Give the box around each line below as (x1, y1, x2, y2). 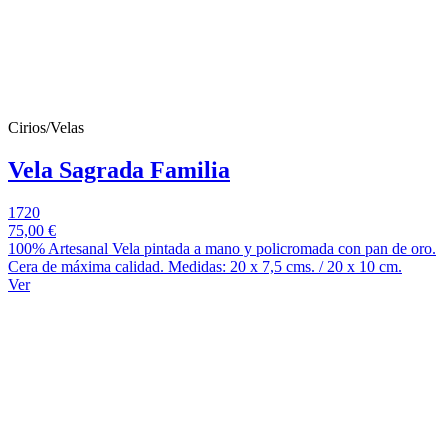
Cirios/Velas (8, 119, 84, 137)
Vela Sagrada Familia (8, 156, 230, 183)
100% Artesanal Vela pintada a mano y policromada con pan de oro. (8, 239, 436, 257)
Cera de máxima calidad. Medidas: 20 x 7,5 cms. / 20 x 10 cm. (8, 257, 402, 275)
